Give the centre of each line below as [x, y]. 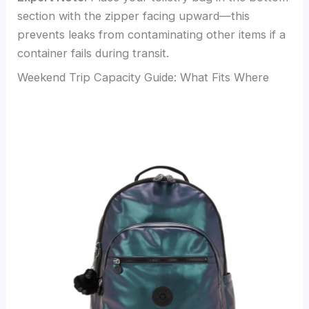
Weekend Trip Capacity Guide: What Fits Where [143, 77]
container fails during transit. [93, 53]
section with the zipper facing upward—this [134, 16]
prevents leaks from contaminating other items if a [152, 34]
